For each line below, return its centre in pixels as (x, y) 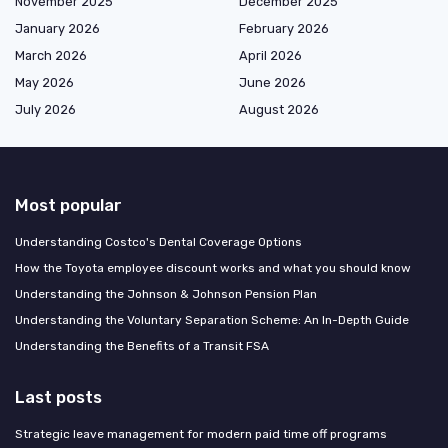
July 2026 (45, 110)
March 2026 (51, 56)
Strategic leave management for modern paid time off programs (201, 434)
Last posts (58, 397)
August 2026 (279, 110)
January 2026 (57, 29)
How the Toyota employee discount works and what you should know (213, 268)
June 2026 (272, 83)
